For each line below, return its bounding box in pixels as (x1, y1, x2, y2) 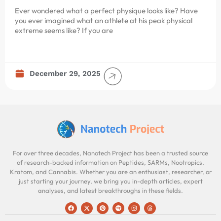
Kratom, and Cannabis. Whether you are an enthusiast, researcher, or (9, 167, 212, 176)
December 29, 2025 (30, 69, 101, 78)
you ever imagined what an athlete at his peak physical (15, 15, 192, 25)
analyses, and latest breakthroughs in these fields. (38, 186, 183, 194)
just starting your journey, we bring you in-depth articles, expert (18, 177, 203, 185)
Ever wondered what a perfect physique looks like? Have (15, 5, 198, 15)
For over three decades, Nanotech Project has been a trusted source (13, 148, 208, 157)
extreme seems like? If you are (15, 25, 113, 35)
